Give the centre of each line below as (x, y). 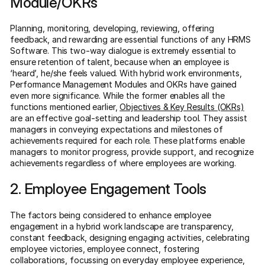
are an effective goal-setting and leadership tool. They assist (129, 118)
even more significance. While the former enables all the (117, 96)
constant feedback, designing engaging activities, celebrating (130, 237)
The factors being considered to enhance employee (111, 215)
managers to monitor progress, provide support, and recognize (132, 152)
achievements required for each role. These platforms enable (127, 140)
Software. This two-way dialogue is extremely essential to (123, 51)
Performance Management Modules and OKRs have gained (124, 84)
